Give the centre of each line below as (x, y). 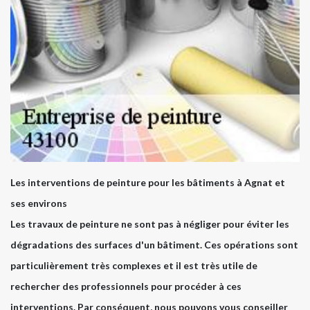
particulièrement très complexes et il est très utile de (134, 265)
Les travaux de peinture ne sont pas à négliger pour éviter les (150, 224)
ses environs (39, 203)
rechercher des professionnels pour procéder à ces (126, 286)
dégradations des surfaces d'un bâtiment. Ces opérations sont (154, 244)
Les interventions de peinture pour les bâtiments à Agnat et (148, 182)
